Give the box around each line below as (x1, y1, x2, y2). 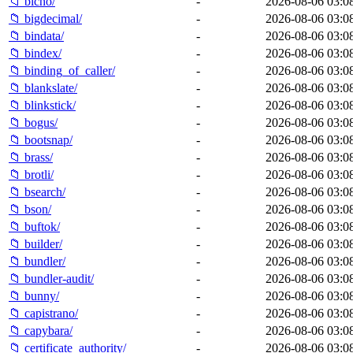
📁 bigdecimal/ (9, 11, 82, 25)
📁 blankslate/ (9, 80, 77, 95)
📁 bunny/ (9, 288, 59, 303)
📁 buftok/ (9, 219, 60, 233)
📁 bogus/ (9, 115, 58, 129)
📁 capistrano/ (9, 306, 78, 320)
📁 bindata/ (9, 28, 64, 43)
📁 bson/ (9, 202, 51, 216)
